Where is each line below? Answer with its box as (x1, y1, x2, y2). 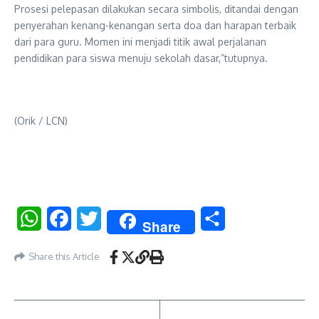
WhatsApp (41, 211, 95, 226)
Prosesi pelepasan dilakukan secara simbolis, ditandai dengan (14, 2, 298, 15)
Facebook (71, 211, 122, 226)
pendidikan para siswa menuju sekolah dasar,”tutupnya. (14, 51, 268, 64)
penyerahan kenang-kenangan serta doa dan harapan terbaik (14, 19, 296, 31)
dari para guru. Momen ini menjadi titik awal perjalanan (14, 35, 266, 48)
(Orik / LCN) (14, 114, 68, 127)
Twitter (101, 211, 139, 226)
